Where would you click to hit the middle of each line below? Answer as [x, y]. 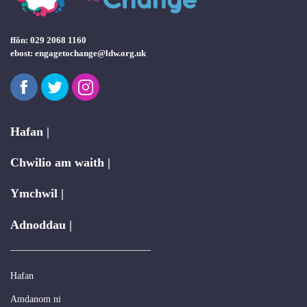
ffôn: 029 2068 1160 [48, 40]
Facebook [47, 82]
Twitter [72, 82]
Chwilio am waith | [60, 163]
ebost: [23, 53]
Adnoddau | [41, 224]
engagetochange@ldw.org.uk [90, 53]
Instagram [110, 82]
